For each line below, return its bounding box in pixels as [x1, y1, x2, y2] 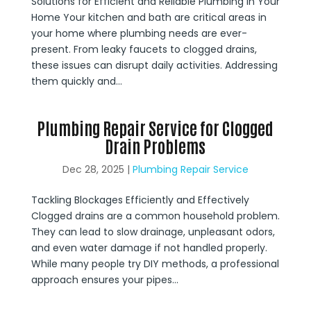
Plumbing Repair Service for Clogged [37, 117, 274, 138]
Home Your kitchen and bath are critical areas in [31, 10, 267, 24]
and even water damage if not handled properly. [31, 241, 267, 255]
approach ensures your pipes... [31, 273, 178, 287]
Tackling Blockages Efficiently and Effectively [31, 193, 249, 207]
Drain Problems [105, 135, 206, 156]
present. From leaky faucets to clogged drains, [31, 42, 257, 56]
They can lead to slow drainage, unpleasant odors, [31, 225, 275, 239]
